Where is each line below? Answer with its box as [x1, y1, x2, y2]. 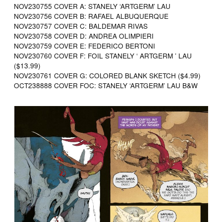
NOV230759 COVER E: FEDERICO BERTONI [14, 40, 156, 51]
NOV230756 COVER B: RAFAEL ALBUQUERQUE [14, 10, 169, 21]
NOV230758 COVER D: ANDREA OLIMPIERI [14, 30, 154, 41]
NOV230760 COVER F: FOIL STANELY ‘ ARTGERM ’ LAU [14, 50, 192, 60]
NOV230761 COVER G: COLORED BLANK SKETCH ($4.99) [14, 70, 201, 80]
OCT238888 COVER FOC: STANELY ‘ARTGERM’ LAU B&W [14, 80, 198, 90]
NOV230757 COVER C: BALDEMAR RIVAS [14, 20, 148, 31]
